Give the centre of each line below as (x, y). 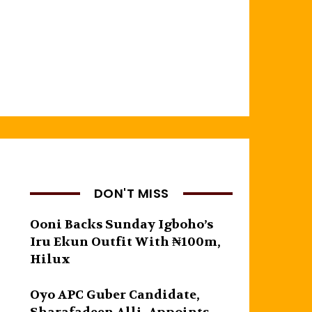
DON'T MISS (131, 193)
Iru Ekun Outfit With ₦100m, (126, 242)
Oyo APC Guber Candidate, (115, 295)
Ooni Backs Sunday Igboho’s (122, 224)
